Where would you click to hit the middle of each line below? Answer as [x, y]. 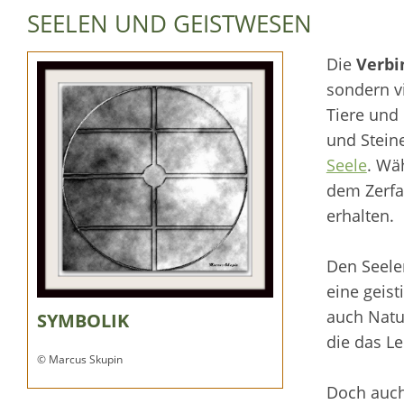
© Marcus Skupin [80, 360]
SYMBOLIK [83, 321]
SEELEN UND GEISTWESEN [170, 23]
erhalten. [360, 215]
